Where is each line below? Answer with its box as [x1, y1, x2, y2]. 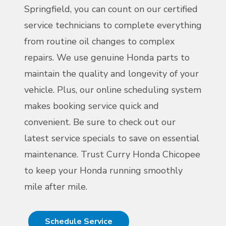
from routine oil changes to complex [24, 35, 175, 48]
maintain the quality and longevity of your [24, 68, 199, 80]
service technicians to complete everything [24, 19, 202, 32]
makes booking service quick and [24, 100, 159, 112]
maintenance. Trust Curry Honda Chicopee [24, 148, 200, 161]
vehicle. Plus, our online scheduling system [24, 84, 201, 96]
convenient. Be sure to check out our [24, 116, 176, 129]
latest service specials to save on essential [24, 132, 199, 145]
